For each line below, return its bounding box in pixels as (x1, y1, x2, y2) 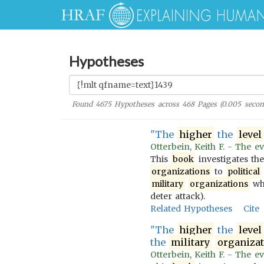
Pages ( (194, 100, 222, 108)
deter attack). (150, 191, 205, 202)
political (227, 166, 260, 177)
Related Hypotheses (150, 203, 232, 214)
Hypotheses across (111, 100, 182, 108)
